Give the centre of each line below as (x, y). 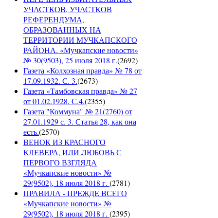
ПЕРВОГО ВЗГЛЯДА (60, 163)
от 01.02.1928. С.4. (54, 101)
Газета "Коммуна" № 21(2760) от (78, 111)
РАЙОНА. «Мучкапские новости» (81, 50)
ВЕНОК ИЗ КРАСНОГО (64, 142)
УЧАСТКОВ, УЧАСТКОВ (68, 9)
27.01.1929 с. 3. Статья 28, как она (80, 122)
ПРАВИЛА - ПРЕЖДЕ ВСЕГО (75, 193)
